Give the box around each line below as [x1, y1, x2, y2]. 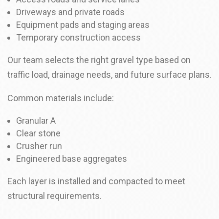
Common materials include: [7, 93, 114, 103]
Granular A [16, 115, 56, 126]
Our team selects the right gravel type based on [7, 55, 191, 65]
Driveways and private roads [16, 7, 125, 17]
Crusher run [16, 141, 62, 151]
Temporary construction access [16, 32, 141, 43]
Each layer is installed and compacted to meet [7, 176, 185, 186]
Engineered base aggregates [16, 153, 127, 164]
